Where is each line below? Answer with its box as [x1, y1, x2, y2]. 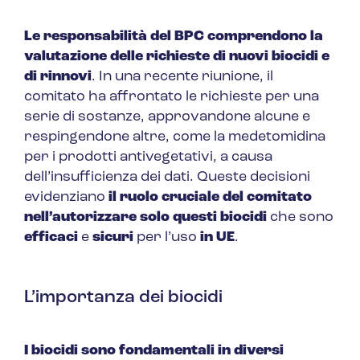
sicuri [92, 230, 137, 246]
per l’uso [137, 230, 200, 246]
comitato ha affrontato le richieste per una [24, 89, 319, 105]
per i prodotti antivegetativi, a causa [24, 149, 272, 166]
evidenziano [24, 190, 108, 206]
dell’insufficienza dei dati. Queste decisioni [24, 170, 310, 186]
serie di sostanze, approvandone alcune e [24, 109, 310, 125]
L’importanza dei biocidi [24, 288, 223, 308]
